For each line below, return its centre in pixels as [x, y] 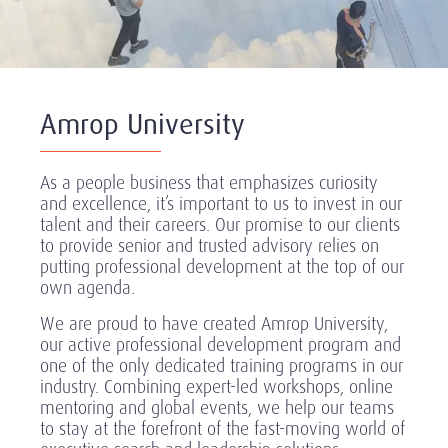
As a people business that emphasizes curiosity [209, 183]
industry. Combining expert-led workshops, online [216, 387]
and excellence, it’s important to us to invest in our [221, 204]
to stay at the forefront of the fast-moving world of [222, 429]
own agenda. [87, 288]
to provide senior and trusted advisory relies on [209, 246]
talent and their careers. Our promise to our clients [220, 225]
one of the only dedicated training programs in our [221, 366]
